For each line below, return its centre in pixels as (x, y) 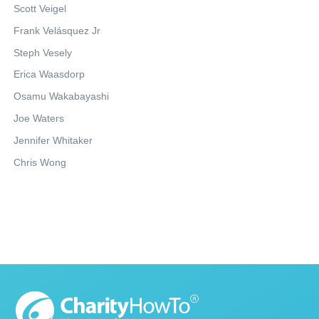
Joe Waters (39, 119)
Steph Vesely (43, 52)
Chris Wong (40, 162)
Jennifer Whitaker (53, 140)
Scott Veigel (40, 9)
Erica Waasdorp (49, 74)
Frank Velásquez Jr (57, 30)
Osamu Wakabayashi (61, 96)
